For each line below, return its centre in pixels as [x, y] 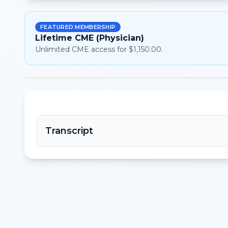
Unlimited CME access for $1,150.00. [99, 49]
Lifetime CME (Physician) [90, 38]
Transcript [69, 131]
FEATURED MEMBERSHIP [78, 27]
